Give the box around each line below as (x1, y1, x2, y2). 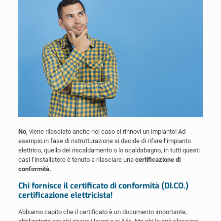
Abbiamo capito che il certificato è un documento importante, (18, 208, 187, 216)
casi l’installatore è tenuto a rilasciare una (18, 155, 135, 163)
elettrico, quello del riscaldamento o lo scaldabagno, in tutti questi (18, 146, 200, 154)
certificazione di (135, 155, 181, 163)
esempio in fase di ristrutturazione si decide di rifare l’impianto (18, 137, 191, 145)
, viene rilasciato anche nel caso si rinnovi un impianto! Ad (26, 127, 185, 135)
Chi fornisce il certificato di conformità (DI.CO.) (18, 180, 188, 191)
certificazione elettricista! (18, 189, 112, 200)
